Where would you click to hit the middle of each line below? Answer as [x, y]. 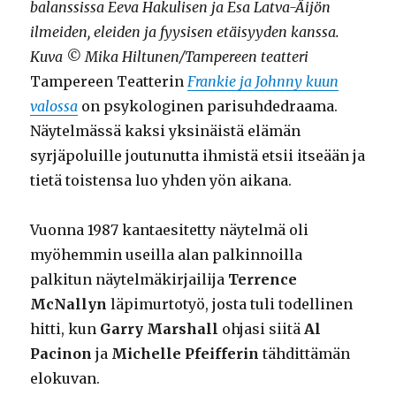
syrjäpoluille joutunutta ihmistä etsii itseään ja [198, 155]
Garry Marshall [160, 328]
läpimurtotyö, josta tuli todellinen [230, 304]
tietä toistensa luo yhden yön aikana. [161, 180]
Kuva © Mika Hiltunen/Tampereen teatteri [170, 56]
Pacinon [61, 353]
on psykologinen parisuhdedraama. [208, 106]
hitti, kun [65, 328]
